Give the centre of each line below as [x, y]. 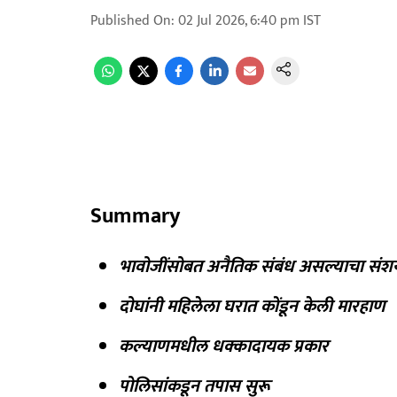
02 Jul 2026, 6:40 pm [239, 21]
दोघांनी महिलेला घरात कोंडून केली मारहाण [252, 307]
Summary [135, 216]
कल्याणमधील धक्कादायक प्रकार [224, 346]
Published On [131, 21]
